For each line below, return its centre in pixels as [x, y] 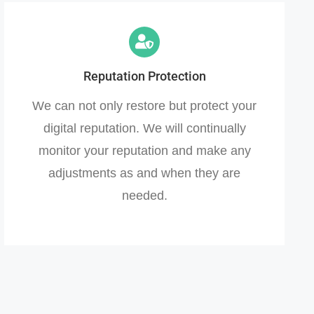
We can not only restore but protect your [144, 105]
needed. [144, 195]
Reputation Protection [144, 76]
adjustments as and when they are [144, 173]
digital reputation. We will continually [144, 128]
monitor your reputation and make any [144, 150]
